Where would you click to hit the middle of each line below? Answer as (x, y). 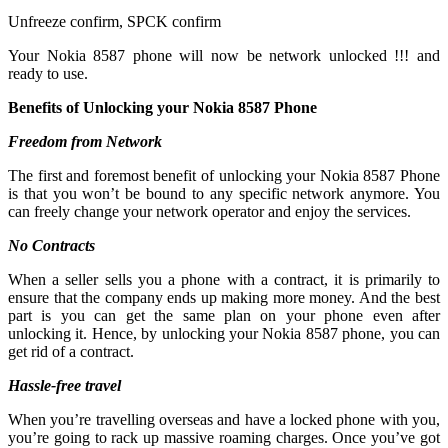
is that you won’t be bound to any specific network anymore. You (224, 193)
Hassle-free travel (64, 385)
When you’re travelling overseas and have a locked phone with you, (224, 419)
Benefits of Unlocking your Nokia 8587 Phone (162, 107)
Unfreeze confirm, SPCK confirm (114, 21)
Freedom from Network (85, 141)
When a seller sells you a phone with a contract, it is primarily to (224, 279)
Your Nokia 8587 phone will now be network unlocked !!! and (224, 55)
